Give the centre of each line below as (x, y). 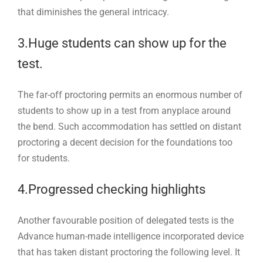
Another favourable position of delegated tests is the (126, 220)
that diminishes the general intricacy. (93, 12)
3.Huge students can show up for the (122, 43)
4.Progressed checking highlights (113, 189)
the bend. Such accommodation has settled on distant (129, 126)
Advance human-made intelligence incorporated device (131, 236)
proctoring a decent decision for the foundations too (125, 142)
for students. (44, 158)
